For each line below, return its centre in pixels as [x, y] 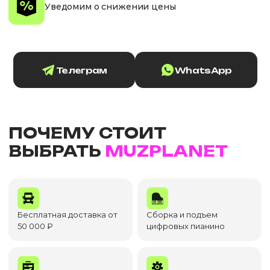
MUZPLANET [166, 151]
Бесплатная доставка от [67, 215]
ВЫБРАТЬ [57, 151]
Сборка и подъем [182, 215]
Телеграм [82, 70]
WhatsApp [203, 70]
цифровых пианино [186, 226]
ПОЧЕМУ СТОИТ [87, 133]
